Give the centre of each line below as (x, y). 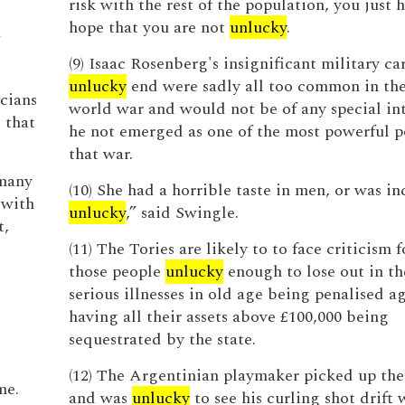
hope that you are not (149, 28)
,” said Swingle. (182, 213)
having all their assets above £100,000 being (228, 317)
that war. (100, 154)
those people (117, 272)
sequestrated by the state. (162, 339)
